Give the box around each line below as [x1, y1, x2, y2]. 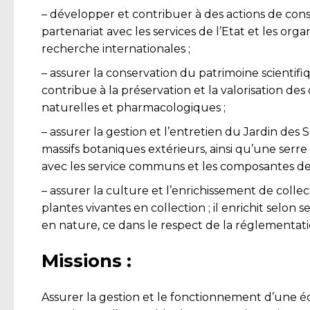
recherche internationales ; [42, 42, 190, 56]
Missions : [42, 250, 131, 273]
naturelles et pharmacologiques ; [42, 101, 226, 115]
